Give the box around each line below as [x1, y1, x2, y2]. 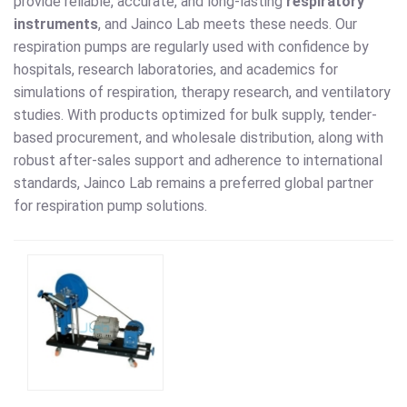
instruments [14, 15, 98, 34]
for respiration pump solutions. [14, 197, 207, 215]
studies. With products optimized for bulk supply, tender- [14, 106, 377, 124]
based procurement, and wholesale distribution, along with [14, 129, 383, 147]
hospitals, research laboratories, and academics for [14, 61, 338, 79]
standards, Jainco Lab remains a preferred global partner [14, 174, 373, 193]
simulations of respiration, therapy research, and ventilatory [14, 84, 391, 102]
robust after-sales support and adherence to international [14, 152, 382, 170]
